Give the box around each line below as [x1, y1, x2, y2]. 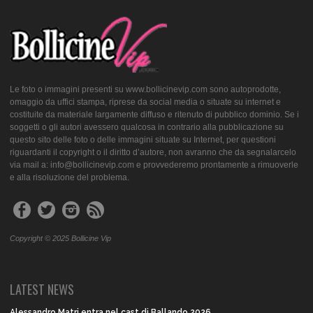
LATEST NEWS [10, 279, 74, 298]
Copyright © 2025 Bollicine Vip [10, 233, 111, 242]
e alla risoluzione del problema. [10, 172, 129, 182]
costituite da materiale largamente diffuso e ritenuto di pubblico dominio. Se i [10, 109, 299, 119]
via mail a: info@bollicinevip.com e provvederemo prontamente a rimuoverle [10, 159, 298, 170]
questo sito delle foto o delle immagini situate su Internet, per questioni [10, 134, 276, 145]
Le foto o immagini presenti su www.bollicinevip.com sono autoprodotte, [10, 84, 281, 94]
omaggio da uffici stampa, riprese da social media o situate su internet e [10, 96, 281, 107]
